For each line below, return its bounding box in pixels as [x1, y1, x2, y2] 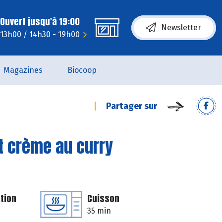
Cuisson [87, 192, 119, 205]
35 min [87, 206, 111, 216]
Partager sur [106, 101, 157, 111]
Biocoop [67, 65, 97, 75]
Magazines [3, 65, 43, 75]
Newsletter [161, 23, 201, 32]
